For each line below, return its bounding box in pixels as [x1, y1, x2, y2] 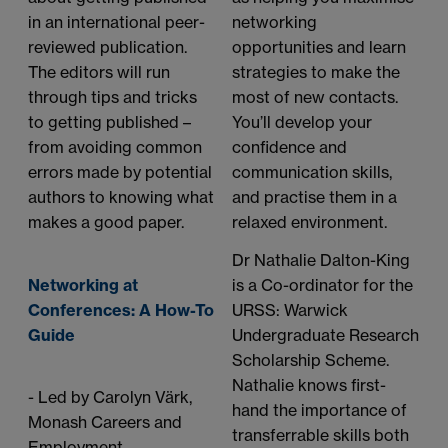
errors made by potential [28, 161, 212, 182]
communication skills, [232, 161, 392, 182]
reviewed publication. [28, 36, 187, 57]
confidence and [232, 136, 347, 157]
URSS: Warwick [232, 299, 348, 320]
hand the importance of [232, 399, 407, 420]
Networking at [28, 274, 138, 295]
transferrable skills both [232, 424, 409, 445]
